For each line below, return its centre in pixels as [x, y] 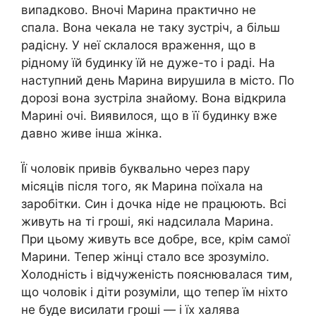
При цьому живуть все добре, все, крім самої [156, 239]
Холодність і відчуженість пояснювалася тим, [157, 275]
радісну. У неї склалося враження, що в [139, 45]
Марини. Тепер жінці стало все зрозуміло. [145, 257]
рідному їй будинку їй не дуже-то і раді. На [148, 62]
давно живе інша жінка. [92, 133]
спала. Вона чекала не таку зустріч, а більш [151, 27]
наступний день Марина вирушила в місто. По [158, 80]
